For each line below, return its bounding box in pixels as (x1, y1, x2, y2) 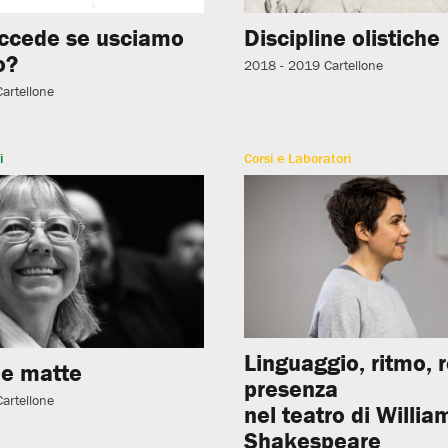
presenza (244, 373, 339, 403)
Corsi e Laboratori (244, 148, 352, 167)
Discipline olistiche (244, 23, 441, 53)
